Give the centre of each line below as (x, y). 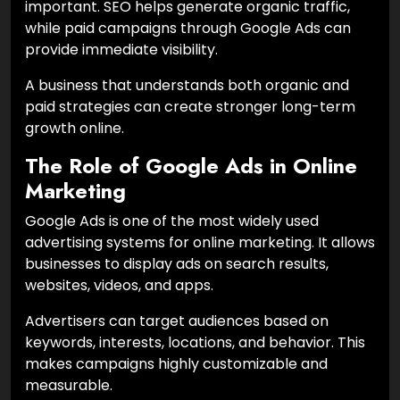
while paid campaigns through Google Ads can (188, 28)
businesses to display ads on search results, (177, 263)
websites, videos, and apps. (119, 285)
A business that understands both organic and (187, 85)
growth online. (75, 128)
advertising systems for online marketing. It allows (200, 242)
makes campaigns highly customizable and (176, 363)
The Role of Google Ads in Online (191, 166)
